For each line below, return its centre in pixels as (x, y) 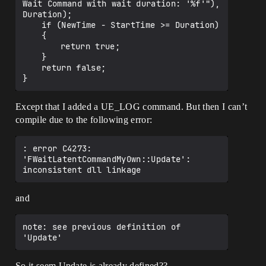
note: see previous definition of (102, 227)
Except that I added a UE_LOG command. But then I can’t (132, 107)
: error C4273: (57, 148)
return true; (42, 46)
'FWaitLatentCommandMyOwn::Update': (107, 159)
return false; (32, 68)
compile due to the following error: (84, 120)
